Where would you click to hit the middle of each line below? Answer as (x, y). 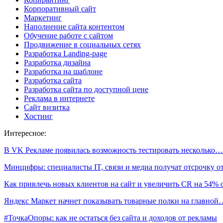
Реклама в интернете (59, 98)
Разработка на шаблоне (63, 71)
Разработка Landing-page (65, 53)
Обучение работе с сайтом (68, 35)
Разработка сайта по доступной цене (86, 89)
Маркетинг (43, 17)
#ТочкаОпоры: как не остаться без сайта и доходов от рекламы (111, 218)
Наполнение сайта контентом (74, 26)
